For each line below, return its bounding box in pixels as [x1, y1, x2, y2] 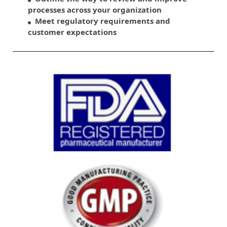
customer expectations [28, 26, 117, 37]
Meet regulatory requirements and [31, 15, 170, 26]
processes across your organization [28, 4, 162, 15]
